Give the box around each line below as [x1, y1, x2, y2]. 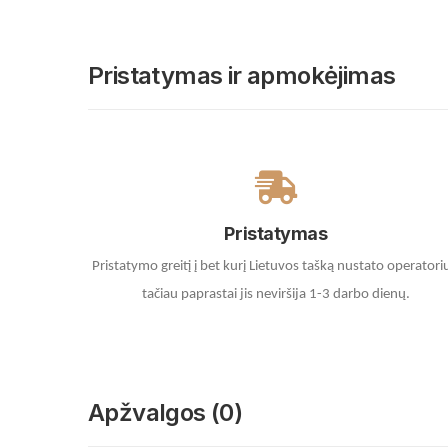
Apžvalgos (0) [88, 398, 243, 428]
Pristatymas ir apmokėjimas [88, 61, 396, 91]
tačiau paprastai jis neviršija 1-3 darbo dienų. [142, 287, 410, 303]
